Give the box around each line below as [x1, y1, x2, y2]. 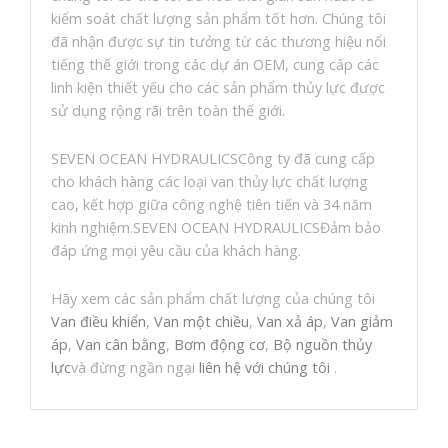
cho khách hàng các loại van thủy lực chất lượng [51, 172, 368, 192]
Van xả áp [257, 312, 323, 332]
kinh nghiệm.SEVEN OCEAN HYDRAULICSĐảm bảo [51, 218, 381, 238]
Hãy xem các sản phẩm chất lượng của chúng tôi [51, 289, 375, 309]
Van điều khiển [51, 312, 146, 332]
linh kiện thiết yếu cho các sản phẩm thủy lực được [51, 78, 385, 98]
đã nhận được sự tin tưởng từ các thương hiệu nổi [51, 32, 386, 52]
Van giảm [331, 312, 393, 332]
